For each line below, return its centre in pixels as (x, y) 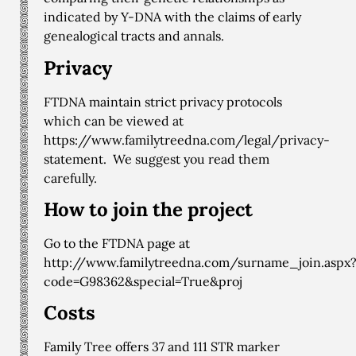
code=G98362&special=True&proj (143, 282)
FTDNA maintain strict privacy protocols (163, 101)
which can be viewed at (114, 120)
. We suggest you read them (186, 159)
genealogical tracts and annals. (134, 36)
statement (74, 159)
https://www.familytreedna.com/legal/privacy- (187, 139)
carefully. (70, 178)
